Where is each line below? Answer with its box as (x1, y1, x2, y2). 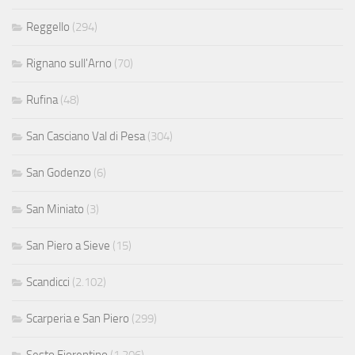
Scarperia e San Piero (26, 311, 129, 326)
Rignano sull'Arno (26, 56, 112, 71)
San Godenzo (26, 166, 91, 181)
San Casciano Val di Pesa (26, 129, 145, 144)
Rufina (26, 93, 58, 108)
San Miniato (26, 202, 84, 217)
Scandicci (26, 275, 70, 290)
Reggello (26, 20, 70, 35)
